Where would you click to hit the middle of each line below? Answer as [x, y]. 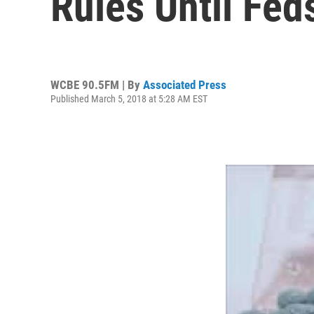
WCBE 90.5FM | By [97, 84]
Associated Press [185, 84]
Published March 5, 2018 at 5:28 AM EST [129, 98]
